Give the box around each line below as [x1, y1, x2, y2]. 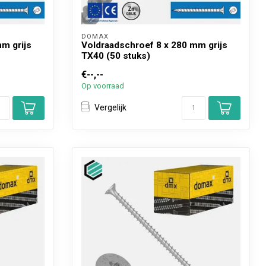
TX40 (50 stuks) [81, 50, 150, 61]
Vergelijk [94, 103, 126, 113]
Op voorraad [81, 81, 124, 90]
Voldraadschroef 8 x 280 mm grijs [81, 39, 227, 50]
